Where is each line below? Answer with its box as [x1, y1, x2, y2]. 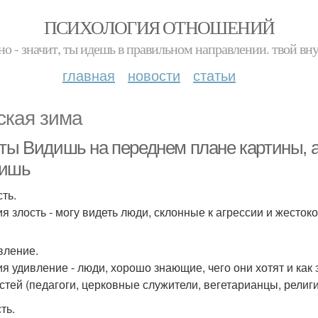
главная [62, 65, 115, 85]
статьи [193, 65, 236, 85]
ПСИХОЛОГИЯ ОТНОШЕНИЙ [43, 15, 275, 39]
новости [128, 65, 180, 85]
